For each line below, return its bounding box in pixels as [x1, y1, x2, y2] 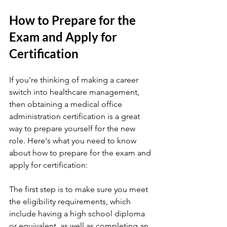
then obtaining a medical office [9, 99, 124, 109]
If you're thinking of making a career [9, 75, 140, 85]
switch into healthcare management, [9, 87, 141, 97]
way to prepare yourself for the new [9, 124, 137, 133]
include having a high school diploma [9, 209, 147, 218]
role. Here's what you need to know [9, 136, 138, 145]
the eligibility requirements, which [9, 197, 133, 206]
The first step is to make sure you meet [9, 184, 150, 194]
